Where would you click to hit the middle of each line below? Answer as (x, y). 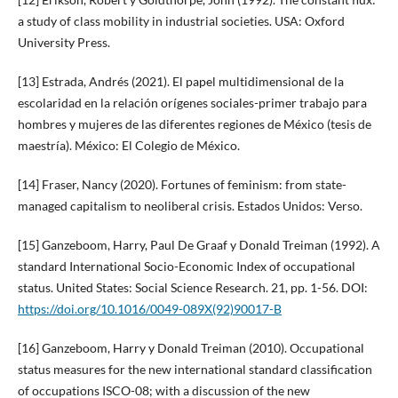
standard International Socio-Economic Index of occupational (186, 266)
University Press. (64, 42)
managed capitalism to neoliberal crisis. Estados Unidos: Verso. (190, 205)
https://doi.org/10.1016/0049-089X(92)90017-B (149, 308)
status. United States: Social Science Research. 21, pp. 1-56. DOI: (192, 287)
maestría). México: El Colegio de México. (128, 145)
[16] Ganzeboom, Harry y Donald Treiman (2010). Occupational (191, 347)
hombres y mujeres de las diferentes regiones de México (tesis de (194, 123)
